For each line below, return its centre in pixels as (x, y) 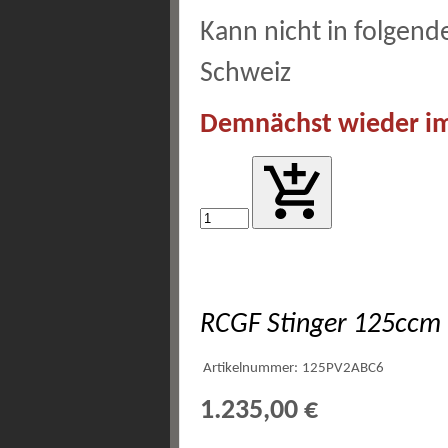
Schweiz (245, 74)
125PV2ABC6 (343, 368)
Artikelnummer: (250, 368)
